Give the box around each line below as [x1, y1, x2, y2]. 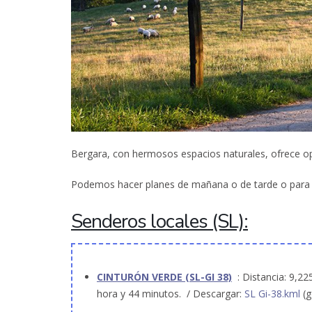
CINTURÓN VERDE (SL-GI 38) [97, 270, 232, 284]
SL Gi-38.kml [244, 287, 303, 301]
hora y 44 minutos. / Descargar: [97, 287, 244, 301]
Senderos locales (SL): [71, 208, 248, 235]
